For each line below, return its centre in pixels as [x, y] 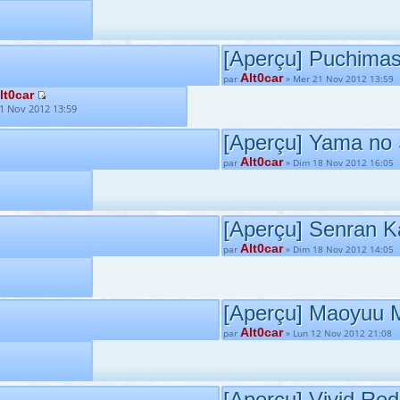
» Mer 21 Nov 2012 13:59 [338, 79]
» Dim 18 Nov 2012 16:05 [338, 162]
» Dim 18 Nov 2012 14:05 [338, 249]
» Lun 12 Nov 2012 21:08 [337, 333]
